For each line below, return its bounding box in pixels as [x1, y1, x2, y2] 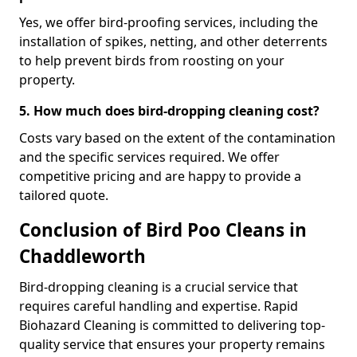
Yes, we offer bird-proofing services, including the [19, 14, 318, 31]
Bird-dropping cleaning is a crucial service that [19, 278, 298, 296]
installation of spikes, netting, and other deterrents [19, 33, 328, 50]
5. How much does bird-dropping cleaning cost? [19, 102, 320, 120]
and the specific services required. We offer [19, 148, 280, 166]
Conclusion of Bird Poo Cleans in [19, 218, 307, 242]
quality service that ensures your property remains [19, 335, 325, 353]
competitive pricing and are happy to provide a [19, 167, 301, 185]
